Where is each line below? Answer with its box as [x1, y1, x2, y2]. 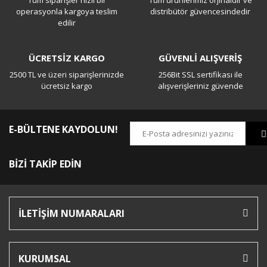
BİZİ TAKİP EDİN [9, 157, 82, 170]
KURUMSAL [18, 252, 71, 266]
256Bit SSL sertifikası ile [158, 69, 243, 80]
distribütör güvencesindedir [150, 6, 250, 17]
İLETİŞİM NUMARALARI [18, 207, 125, 221]
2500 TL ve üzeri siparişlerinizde [10, 69, 124, 80]
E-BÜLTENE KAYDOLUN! [9, 122, 118, 136]
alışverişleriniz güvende [157, 80, 243, 92]
